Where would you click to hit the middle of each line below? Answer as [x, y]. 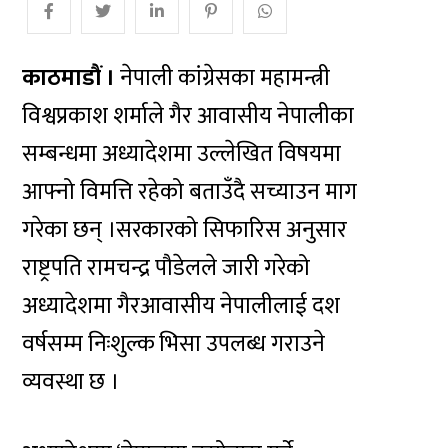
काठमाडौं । [69, 77]
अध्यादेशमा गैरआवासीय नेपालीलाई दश [181, 305]
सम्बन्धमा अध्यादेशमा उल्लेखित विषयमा [182, 153]
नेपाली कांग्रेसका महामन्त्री [223, 77]
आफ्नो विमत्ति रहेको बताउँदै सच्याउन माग [190, 191]
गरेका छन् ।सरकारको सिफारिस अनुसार [185, 229]
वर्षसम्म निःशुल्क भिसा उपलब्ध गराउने [174, 343]
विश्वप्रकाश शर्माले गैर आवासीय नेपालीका [188, 115]
